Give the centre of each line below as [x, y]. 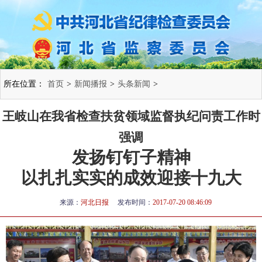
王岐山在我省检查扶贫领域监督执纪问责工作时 [131, 116]
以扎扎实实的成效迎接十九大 [131, 177]
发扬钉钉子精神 [131, 157]
